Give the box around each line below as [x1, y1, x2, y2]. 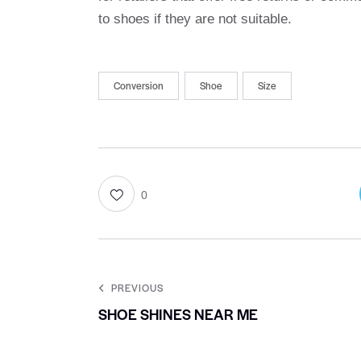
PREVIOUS [111, 280, 164, 296]
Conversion [114, 77, 164, 93]
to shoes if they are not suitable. [98, 10, 292, 27]
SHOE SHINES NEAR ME [98, 304, 258, 325]
